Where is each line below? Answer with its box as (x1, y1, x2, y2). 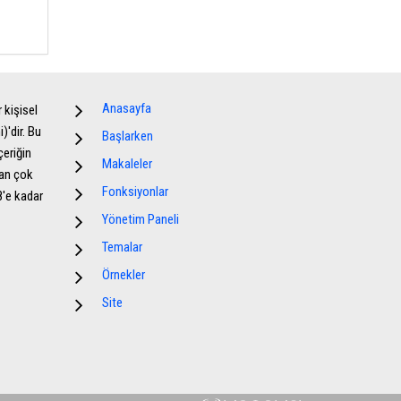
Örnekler (101, 267, 145, 283)
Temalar (101, 239, 142, 255)
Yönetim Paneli (101, 211, 179, 227)
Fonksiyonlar (101, 183, 168, 200)
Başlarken (101, 128, 153, 144)
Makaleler (101, 156, 152, 172)
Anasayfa (101, 100, 151, 116)
